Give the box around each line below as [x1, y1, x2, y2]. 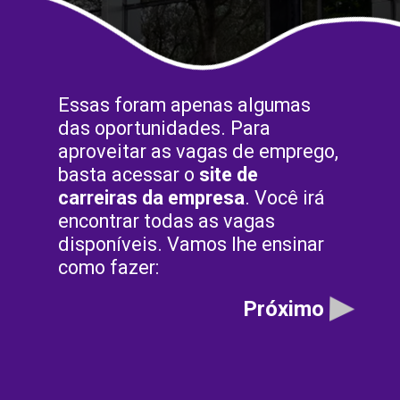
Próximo [242, 296, 324, 322]
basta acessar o [58, 162, 200, 186]
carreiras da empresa [58, 186, 246, 209]
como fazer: [58, 255, 160, 279]
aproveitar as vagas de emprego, [58, 139, 339, 162]
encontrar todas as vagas [58, 209, 276, 232]
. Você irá [245, 186, 326, 209]
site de [199, 162, 259, 186]
